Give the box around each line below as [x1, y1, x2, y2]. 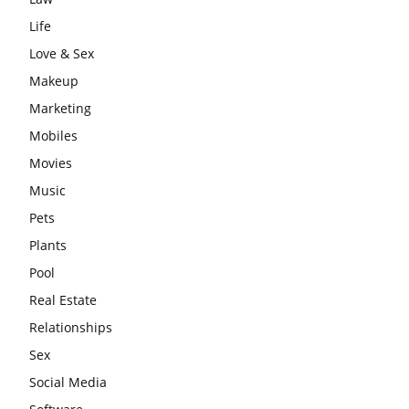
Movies [29, 153, 72, 172]
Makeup [29, 71, 79, 89]
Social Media [29, 372, 107, 391]
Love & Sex [29, 44, 94, 62]
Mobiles [29, 126, 78, 144]
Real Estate [29, 290, 97, 309]
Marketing [29, 99, 91, 117]
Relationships [29, 318, 112, 336]
